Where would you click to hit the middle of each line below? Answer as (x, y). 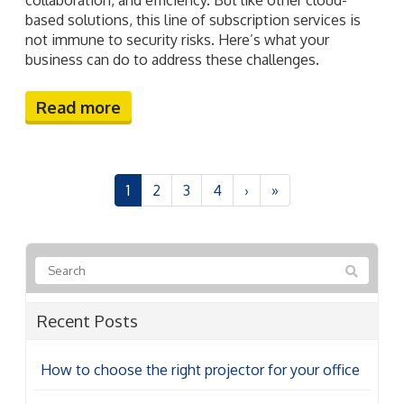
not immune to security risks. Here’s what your (177, 39)
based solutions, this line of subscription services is (193, 19)
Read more (78, 107)
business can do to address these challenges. (172, 59)
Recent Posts (87, 320)
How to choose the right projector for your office (200, 369)
